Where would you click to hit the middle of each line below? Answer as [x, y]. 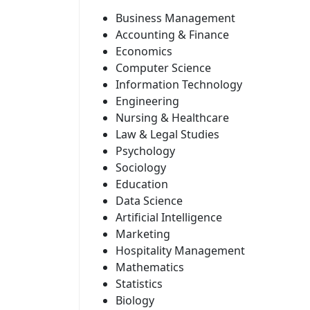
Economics [144, 51]
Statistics [139, 283]
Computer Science [163, 67]
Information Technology [179, 84]
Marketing [143, 234]
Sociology [141, 167]
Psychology [145, 151]
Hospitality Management [180, 250]
